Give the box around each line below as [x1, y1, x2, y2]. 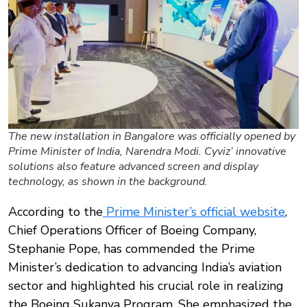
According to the [8, 204, 103, 221]
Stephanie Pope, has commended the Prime [8, 241, 255, 258]
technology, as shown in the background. [8, 174, 208, 190]
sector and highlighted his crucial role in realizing [8, 278, 284, 295]
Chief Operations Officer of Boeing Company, [8, 222, 256, 239]
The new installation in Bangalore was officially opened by [8, 129, 295, 145]
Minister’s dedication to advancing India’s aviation [8, 259, 282, 276]
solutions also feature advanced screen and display [8, 159, 258, 175]
